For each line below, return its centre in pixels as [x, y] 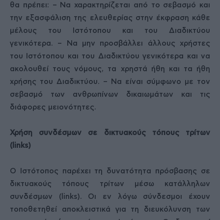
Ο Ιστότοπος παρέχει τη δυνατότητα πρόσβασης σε [110, 171]
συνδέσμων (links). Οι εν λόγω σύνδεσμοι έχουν [110, 197]
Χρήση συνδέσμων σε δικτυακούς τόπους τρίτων [110, 133]
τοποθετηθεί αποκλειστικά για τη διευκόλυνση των [110, 209]
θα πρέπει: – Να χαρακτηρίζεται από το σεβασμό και [110, 5]
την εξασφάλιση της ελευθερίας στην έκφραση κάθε [110, 18]
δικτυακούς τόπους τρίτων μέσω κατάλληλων [110, 184]
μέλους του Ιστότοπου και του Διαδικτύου [110, 31]
